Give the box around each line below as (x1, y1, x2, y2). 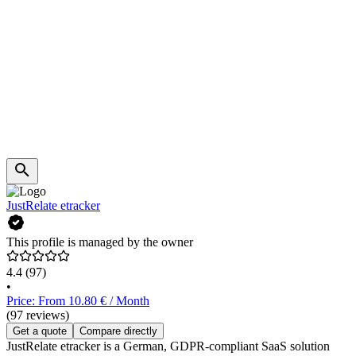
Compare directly (79, 325, 157, 338)
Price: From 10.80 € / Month (6, 294, 149, 308)
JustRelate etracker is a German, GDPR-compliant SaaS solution (6, 339, 330, 354)
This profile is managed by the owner (6, 235, 193, 250)
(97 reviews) (6, 308, 69, 323)
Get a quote (13, 325, 67, 338)
